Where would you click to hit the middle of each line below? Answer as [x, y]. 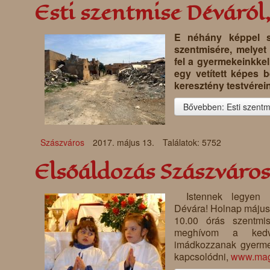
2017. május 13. [125, 143]
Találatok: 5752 [192, 143]
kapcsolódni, [202, 257]
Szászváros [62, 143]
